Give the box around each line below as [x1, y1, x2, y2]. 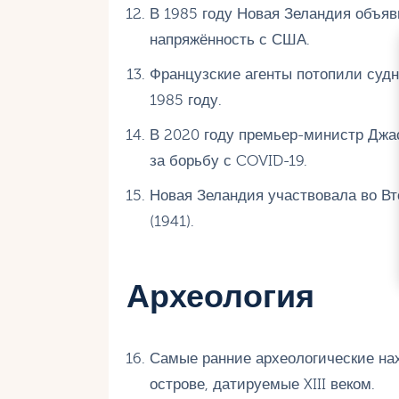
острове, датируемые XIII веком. [149, 375, 375, 393]
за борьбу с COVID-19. [149, 152, 307, 170]
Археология [126, 279, 314, 316]
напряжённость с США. [149, 31, 310, 49]
